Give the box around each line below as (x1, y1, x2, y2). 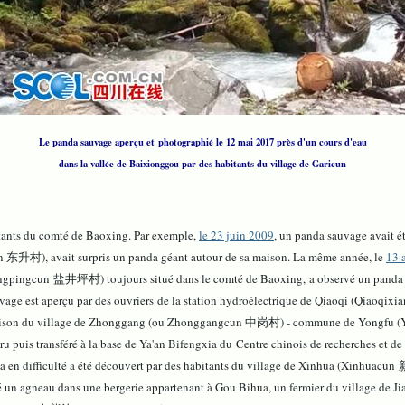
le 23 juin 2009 (199, 227, 274, 244)
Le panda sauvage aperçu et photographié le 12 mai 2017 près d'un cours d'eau (38, 135, 367, 150)
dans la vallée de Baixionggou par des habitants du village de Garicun (59, 156, 346, 172)
